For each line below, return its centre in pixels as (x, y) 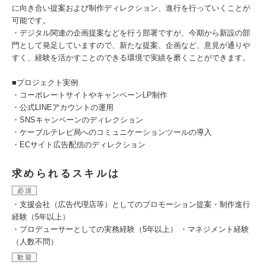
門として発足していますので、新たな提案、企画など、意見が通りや (131, 45)
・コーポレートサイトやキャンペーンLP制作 (90, 95)
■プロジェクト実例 (45, 83)
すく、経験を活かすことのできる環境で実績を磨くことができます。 (131, 58)
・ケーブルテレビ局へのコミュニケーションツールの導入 (112, 132)
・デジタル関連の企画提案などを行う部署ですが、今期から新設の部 (131, 33)
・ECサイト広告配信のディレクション (79, 145)
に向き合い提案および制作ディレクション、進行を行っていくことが (131, 8)
